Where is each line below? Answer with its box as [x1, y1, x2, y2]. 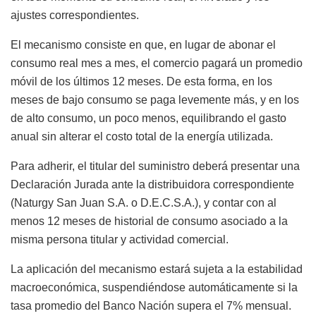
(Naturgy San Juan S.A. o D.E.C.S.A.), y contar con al [11, 197, 276, 209]
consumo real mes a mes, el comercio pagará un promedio [11, 57, 303, 70]
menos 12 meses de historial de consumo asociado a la [11, 215, 288, 228]
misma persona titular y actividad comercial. [11, 233, 229, 246]
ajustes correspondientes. [11, 9, 139, 22]
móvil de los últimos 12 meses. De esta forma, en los [11, 75, 272, 88]
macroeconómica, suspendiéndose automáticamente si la [11, 281, 298, 294]
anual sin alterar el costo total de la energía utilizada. [11, 130, 273, 143]
